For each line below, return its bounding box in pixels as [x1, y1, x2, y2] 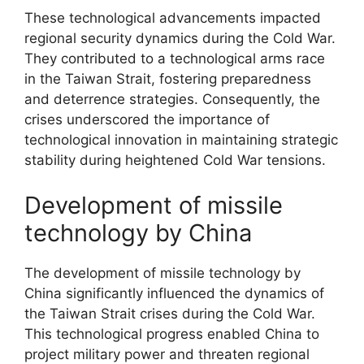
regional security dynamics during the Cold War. [24, 30, 336, 46]
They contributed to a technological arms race [24, 50, 325, 67]
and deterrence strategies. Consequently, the [24, 91, 320, 107]
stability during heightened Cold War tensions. [24, 152, 326, 168]
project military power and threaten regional [24, 345, 310, 362]
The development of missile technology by [24, 264, 301, 281]
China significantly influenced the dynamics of [24, 284, 324, 301]
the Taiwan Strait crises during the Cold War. [24, 305, 315, 322]
